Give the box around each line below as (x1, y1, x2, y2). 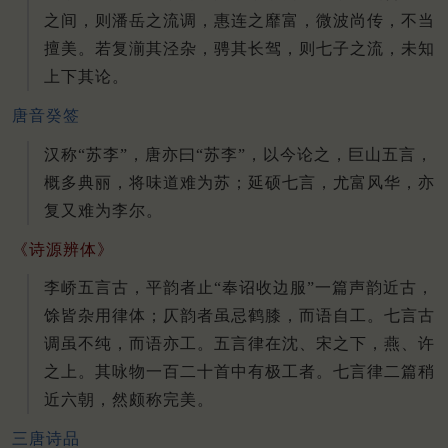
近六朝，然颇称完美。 (44, 391, 214, 409)
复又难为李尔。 (44, 201, 163, 219)
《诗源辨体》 (12, 240, 114, 258)
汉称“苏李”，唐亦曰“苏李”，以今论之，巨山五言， (44, 145, 433, 163)
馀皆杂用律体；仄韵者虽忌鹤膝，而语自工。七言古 (44, 307, 435, 325)
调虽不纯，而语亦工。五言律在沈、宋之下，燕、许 (44, 335, 435, 353)
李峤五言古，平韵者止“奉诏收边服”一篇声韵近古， (44, 279, 434, 297)
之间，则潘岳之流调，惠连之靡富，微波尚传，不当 (44, 12, 435, 30)
